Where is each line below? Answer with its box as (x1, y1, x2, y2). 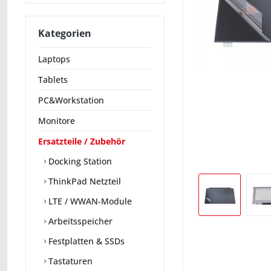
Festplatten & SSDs (46, 235, 125, 247)
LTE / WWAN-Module (46, 195, 132, 207)
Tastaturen (46, 255, 93, 267)
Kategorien (38, 26, 91, 40)
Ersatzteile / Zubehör (38, 135, 125, 147)
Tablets (38, 73, 68, 85)
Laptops (38, 53, 70, 65)
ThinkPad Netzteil (46, 175, 121, 187)
